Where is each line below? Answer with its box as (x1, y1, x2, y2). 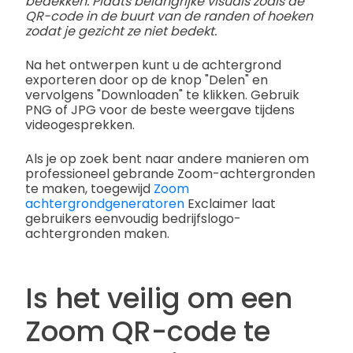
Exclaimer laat (184, 194, 276, 213)
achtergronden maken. (25, 224, 169, 243)
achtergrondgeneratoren (25, 194, 184, 213)
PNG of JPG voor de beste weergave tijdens (25, 100, 295, 119)
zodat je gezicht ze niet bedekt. (25, 21, 217, 40)
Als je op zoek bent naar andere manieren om (25, 149, 309, 168)
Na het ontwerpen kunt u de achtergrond (25, 55, 281, 74)
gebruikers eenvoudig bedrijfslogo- (25, 209, 241, 228)
